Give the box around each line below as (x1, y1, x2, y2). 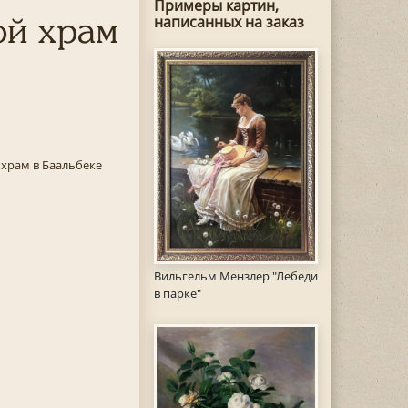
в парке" (153, 284, 201, 301)
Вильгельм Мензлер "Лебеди (153, 267, 318, 284)
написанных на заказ (153, 12, 304, 32)
